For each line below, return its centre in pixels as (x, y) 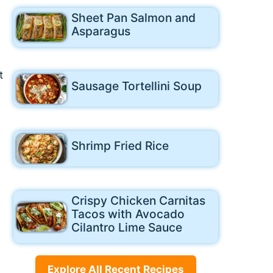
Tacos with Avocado (128, 214)
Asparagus (101, 31)
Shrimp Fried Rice (120, 146)
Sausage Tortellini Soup (136, 86)
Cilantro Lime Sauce (126, 228)
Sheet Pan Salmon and (133, 18)
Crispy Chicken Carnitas (138, 201)
